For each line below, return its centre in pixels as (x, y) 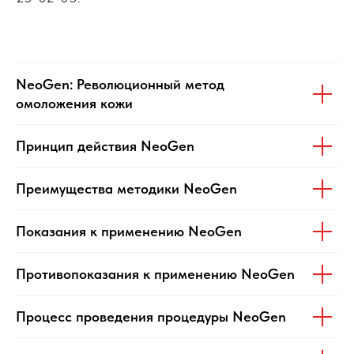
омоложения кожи (74, 104)
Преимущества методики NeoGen (126, 189)
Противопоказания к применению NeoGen (155, 274)
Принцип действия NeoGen (105, 146)
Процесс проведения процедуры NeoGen (151, 317)
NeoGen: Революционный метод (120, 85)
